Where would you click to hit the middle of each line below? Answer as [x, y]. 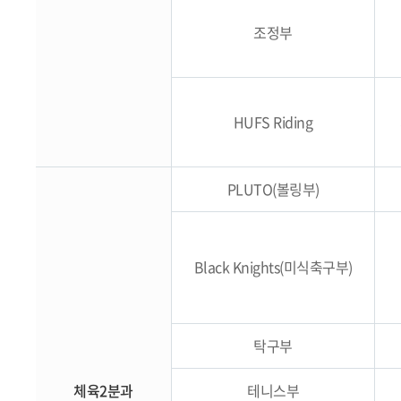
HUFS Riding [273, 122]
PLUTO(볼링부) [273, 189]
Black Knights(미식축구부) [273, 267]
